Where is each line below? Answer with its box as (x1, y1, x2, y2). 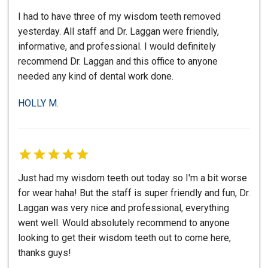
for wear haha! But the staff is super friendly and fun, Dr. (18, 187, 250, 199)
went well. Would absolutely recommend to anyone (18, 217, 230, 229)
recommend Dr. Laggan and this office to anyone (18, 56, 218, 68)
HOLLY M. (18, 98, 59, 109)
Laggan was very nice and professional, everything (18, 202, 229, 214)
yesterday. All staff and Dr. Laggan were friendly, (18, 26, 219, 38)
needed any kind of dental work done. (18, 71, 173, 83)
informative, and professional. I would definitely (18, 41, 216, 53)
